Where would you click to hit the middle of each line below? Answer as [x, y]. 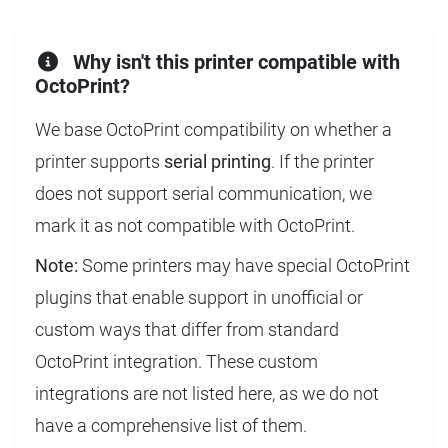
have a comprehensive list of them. [171, 425]
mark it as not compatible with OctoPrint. [195, 225]
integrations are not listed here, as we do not [207, 393]
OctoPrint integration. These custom [176, 361]
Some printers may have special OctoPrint [244, 265]
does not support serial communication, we [203, 193]
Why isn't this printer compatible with [234, 61]
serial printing [217, 161]
